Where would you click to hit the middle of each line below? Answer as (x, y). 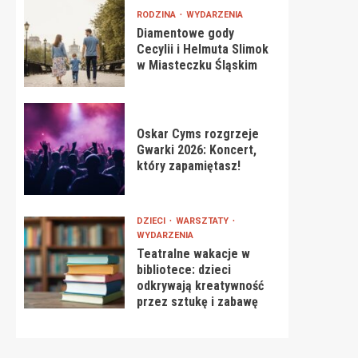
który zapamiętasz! (188, 166)
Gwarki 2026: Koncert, (196, 150)
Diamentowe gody (185, 33)
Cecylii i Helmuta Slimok (202, 49)
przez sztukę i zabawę (197, 302)
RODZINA (157, 15)
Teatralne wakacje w (193, 254)
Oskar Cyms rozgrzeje (197, 134)
